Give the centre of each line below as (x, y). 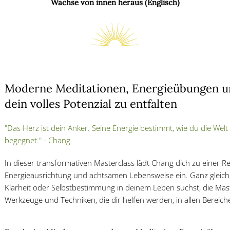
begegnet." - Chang (37, 140)
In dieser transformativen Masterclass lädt (78, 163)
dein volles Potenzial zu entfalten (91, 104)
